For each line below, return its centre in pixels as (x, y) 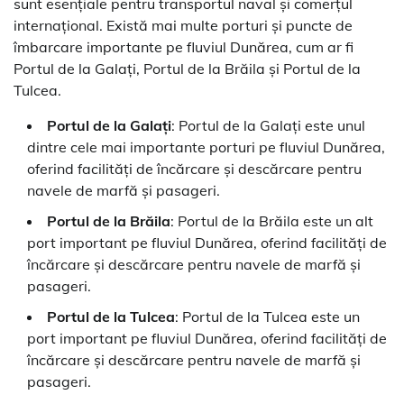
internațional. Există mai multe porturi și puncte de (183, 26)
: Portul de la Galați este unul (268, 126)
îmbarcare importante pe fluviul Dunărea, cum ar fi (184, 47)
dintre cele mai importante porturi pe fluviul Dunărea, (206, 147)
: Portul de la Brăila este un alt (272, 221)
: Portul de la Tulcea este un (267, 317)
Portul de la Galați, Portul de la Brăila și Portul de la (187, 69)
